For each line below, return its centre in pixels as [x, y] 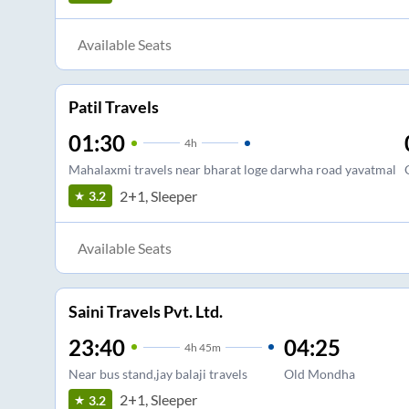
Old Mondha [319, 373]
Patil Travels [113, 107]
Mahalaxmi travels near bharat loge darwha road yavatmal [232, 170]
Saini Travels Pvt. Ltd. [145, 311]
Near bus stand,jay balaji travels [157, 373]
